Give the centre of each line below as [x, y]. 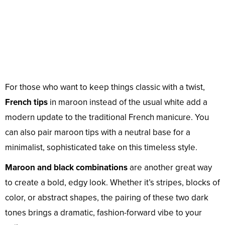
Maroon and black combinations [66, 168]
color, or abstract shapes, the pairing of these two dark [107, 198]
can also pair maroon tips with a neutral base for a [98, 133]
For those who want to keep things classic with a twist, [105, 87]
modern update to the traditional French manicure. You [107, 118]
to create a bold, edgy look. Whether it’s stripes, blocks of [113, 183]
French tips [26, 102]
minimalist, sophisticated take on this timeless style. [101, 148]
